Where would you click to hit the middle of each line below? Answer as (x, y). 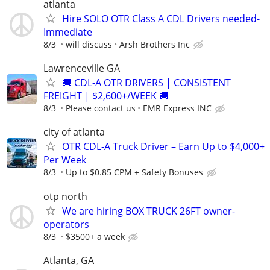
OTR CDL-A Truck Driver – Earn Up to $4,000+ (163, 147)
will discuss (89, 44)
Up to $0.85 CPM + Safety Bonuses (134, 172)
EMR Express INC (177, 108)
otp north (65, 196)
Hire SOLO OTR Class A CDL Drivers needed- (161, 18)
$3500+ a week (95, 236)
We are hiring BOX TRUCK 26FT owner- (149, 211)
